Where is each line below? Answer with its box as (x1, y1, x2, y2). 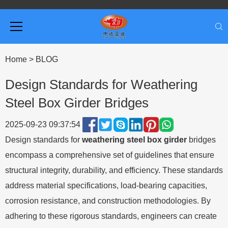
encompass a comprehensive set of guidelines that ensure (5, 151, 214, 159)
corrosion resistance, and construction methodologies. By (5, 196, 211, 205)
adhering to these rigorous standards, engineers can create (5, 212, 217, 220)
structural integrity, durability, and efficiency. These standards (5, 166, 223, 175)
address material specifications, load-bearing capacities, (5, 181, 207, 190)
